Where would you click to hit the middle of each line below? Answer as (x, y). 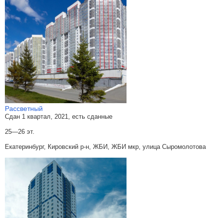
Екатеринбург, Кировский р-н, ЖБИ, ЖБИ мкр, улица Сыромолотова (105, 147)
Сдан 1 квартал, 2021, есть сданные (59, 117)
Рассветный (24, 109)
